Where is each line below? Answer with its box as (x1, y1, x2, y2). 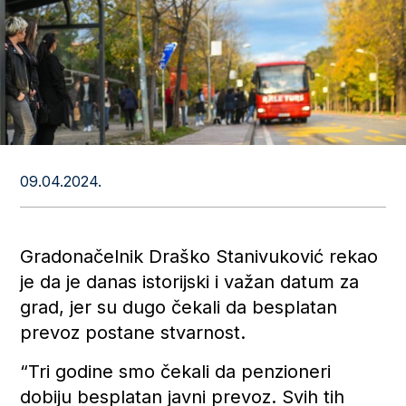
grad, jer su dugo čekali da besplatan (20, 295, 338, 318)
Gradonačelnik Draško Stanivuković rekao (20, 245, 379, 267)
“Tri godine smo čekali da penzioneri (20, 360, 332, 382)
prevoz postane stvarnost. (20, 321, 246, 343)
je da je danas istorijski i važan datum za (20, 270, 360, 293)
